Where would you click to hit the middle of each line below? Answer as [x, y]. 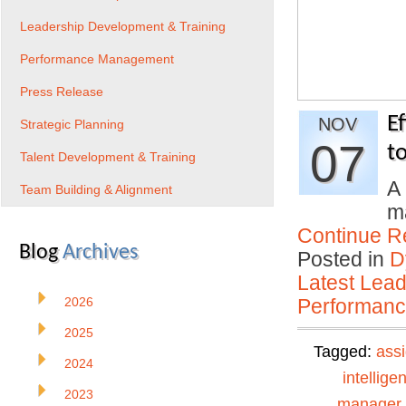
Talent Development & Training [108, 157]
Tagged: [345, 352]
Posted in [343, 259]
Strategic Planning [72, 124]
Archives [100, 253]
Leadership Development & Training [123, 26]
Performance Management [97, 59]
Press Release [62, 92]
